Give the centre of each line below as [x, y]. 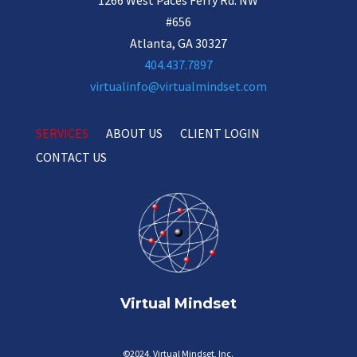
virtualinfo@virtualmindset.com [178, 86]
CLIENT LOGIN [220, 133]
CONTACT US [71, 157]
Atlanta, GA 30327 [178, 43]
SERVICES [62, 133]
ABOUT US [134, 133]
